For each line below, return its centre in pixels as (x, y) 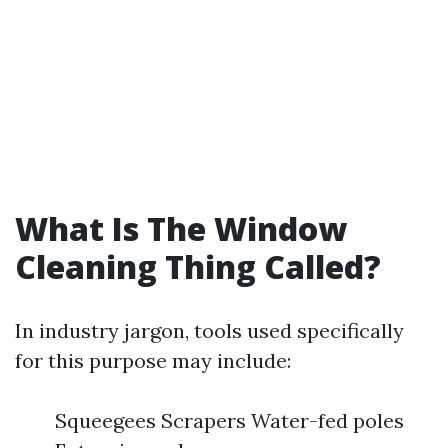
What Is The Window (181, 228)
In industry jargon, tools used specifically (209, 330)
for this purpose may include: (153, 360)
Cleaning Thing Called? (198, 266)
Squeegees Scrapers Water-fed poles (229, 420)
